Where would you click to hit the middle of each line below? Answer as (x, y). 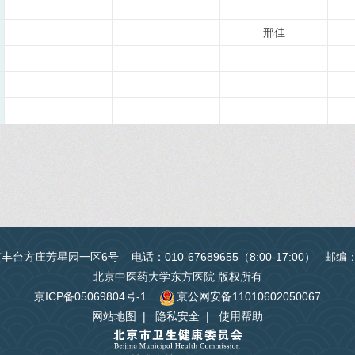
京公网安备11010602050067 (249, 296)
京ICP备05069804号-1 (90, 296)
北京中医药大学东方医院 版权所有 (177, 277)
